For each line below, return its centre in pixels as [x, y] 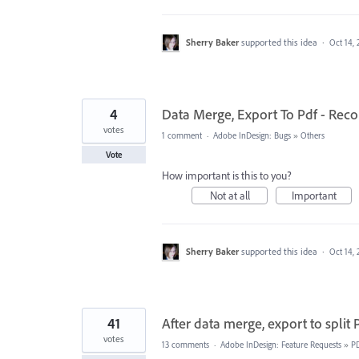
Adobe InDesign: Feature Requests [281, 345]
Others [313, 135]
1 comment [182, 135]
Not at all [230, 196]
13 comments [186, 345]
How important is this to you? [227, 175]
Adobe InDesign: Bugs [252, 135]
